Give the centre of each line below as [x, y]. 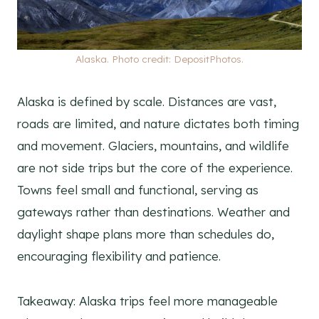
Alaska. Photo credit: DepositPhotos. [159, 59]
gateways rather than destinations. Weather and [153, 212]
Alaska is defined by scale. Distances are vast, [147, 102]
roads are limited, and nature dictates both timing [158, 124]
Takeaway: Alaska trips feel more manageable [147, 301]
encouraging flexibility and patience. [119, 256]
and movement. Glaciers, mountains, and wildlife [153, 146]
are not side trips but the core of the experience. [155, 168]
